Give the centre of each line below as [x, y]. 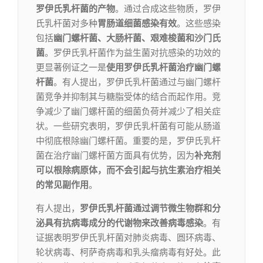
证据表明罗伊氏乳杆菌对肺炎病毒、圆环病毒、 [128, 238]
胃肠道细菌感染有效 [137, 24]
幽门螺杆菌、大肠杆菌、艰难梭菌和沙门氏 [137, 38]
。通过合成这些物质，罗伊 [168, 9]
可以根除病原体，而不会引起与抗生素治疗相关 [128, 171]
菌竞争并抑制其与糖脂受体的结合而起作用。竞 [128, 97]
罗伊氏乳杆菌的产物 [75, 9]
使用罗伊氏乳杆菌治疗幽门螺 [163, 68]
